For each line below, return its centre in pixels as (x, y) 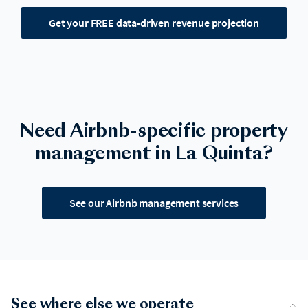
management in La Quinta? (154, 154)
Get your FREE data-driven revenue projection (154, 22)
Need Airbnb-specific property (154, 132)
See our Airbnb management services (154, 202)
